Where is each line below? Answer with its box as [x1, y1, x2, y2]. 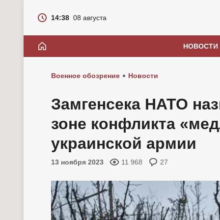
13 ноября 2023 [51, 158, 104, 166]
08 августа [73, 14, 107, 22]
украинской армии [51, 135, 196, 152]
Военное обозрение [51, 72, 120, 80]
